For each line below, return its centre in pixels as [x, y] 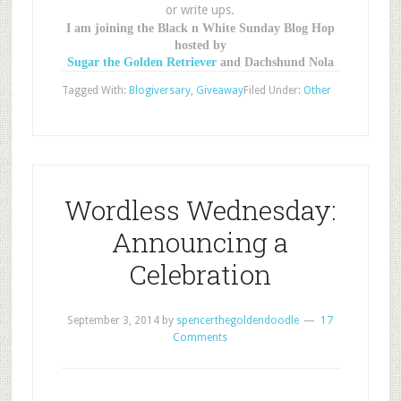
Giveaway [219, 90]
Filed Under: [273, 90]
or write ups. [200, 10]
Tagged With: [95, 90]
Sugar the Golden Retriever [141, 62]
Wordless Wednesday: [200, 210]
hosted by [200, 45]
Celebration [200, 274]
